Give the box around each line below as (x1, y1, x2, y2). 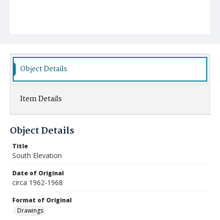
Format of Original (12, 196, 72, 204)
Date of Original (12, 169, 64, 177)
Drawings (17, 206, 43, 215)
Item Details (20, 93, 62, 105)
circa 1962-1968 (12, 178, 63, 187)
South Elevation (12, 151, 62, 160)
